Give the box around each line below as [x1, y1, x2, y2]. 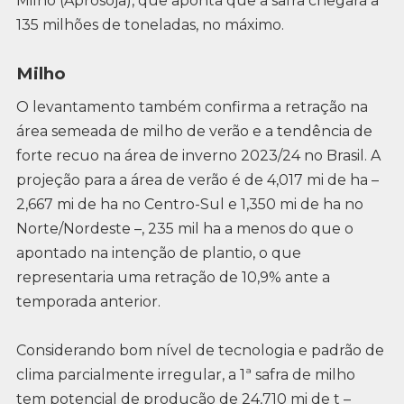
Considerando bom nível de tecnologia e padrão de [15, 341, 384, 359]
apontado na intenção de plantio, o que [15, 243, 301, 262]
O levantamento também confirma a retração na [15, 97, 368, 115]
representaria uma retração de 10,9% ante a [15, 268, 330, 286]
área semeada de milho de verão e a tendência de [15, 122, 372, 140]
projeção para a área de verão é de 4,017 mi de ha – [15, 170, 379, 188]
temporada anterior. [15, 292, 161, 310]
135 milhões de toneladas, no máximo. [15, 16, 284, 34]
